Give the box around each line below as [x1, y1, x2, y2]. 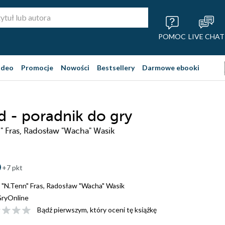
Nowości [61, 63, 89, 72]
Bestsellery [97, 63, 135, 72]
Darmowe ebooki [142, 63, 199, 72]
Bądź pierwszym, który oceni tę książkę [37, 205, 157, 214]
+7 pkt [2, 163, 23, 172]
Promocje [21, 63, 53, 72]
